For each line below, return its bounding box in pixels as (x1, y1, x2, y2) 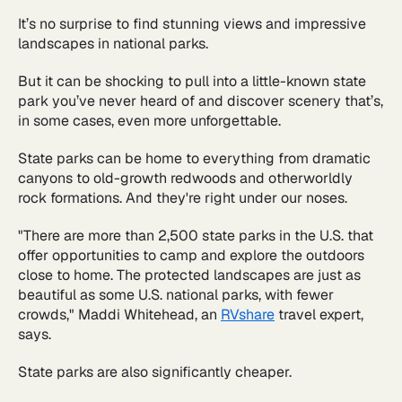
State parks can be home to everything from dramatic (18, 149, 371, 168)
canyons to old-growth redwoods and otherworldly (18, 169, 353, 188)
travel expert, (275, 305, 363, 324)
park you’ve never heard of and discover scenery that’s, (18, 92, 383, 110)
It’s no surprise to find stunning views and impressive (18, 14, 366, 33)
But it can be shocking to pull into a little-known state (18, 72, 366, 91)
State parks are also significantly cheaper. (18, 363, 292, 381)
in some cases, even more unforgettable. (18, 111, 281, 130)
